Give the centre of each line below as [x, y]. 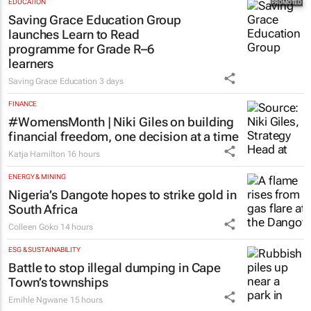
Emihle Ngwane [38, 300]
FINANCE [23, 103]
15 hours [86, 300]
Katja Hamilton [37, 154]
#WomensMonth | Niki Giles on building [121, 121]
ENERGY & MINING [37, 176]
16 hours [83, 154]
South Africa [43, 209]
